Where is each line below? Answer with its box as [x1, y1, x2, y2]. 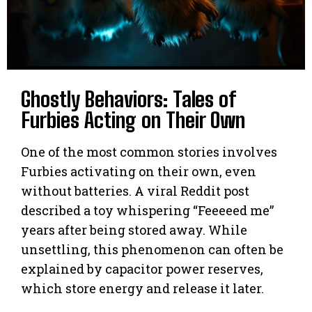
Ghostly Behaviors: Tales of [21, 86, 235, 112]
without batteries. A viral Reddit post [21, 182, 249, 200]
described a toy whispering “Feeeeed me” [21, 202, 274, 219]
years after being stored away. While [21, 221, 247, 239]
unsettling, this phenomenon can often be [21, 241, 283, 258]
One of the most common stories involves [21, 143, 277, 161]
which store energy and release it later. [21, 280, 264, 297]
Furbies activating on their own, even [21, 163, 256, 180]
